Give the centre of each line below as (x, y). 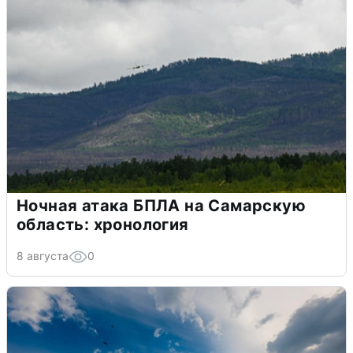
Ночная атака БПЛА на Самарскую (161, 205)
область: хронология (103, 224)
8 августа (43, 255)
